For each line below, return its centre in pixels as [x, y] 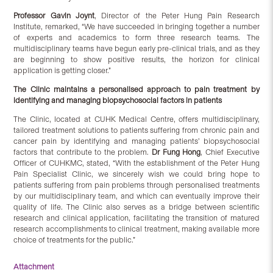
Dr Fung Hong [176, 152]
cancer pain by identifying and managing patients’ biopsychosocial [136, 141]
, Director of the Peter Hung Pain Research [177, 16]
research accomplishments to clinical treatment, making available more [136, 229]
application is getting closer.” [62, 71]
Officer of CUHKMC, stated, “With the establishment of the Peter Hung [136, 163]
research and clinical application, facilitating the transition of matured [136, 218]
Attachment [34, 267]
